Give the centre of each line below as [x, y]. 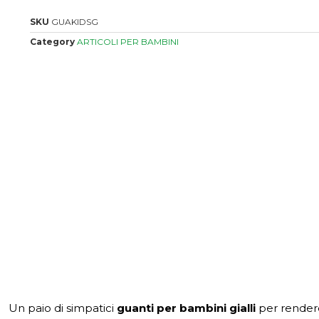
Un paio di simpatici [63, 308]
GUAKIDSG [75, 22]
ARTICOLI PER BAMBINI [128, 42]
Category [52, 42]
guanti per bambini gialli [186, 308]
